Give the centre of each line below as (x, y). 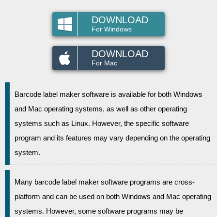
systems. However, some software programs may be (99, 211)
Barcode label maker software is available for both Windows (108, 94)
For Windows (112, 29)
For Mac (104, 63)
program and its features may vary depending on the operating (112, 138)
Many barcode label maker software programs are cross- (105, 182)
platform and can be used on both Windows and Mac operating (113, 196)
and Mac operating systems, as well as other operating (101, 109)
